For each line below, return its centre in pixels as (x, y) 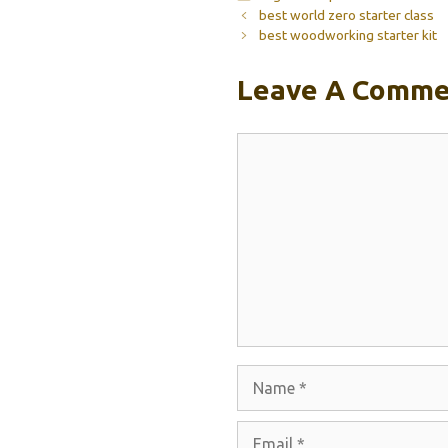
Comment (271, 145)
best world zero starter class (346, 15)
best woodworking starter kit (347, 35)
